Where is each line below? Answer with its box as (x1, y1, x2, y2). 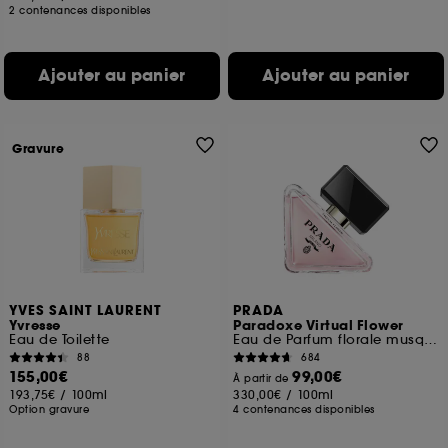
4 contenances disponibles (233, 403, 375, 416)
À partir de (233, 372, 293, 385)
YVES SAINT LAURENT (9, 302, 163, 320)
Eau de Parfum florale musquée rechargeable (424, 331, 438, 348)
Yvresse (9, 317, 61, 335)
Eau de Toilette (9, 331, 110, 348)
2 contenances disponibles (9, 4, 151, 17)
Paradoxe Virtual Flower (233, 317, 404, 335)
